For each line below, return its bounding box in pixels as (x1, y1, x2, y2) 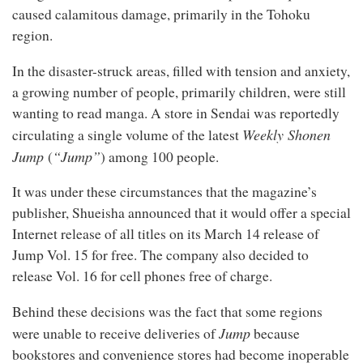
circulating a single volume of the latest (12, 125, 242, 144)
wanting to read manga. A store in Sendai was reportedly (12, 103, 340, 122)
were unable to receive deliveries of (12, 323, 219, 343)
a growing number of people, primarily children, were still (12, 82, 346, 101)
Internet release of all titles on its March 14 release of (12, 224, 319, 243)
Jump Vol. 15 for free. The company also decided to (12, 246, 309, 264)
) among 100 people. (100, 147, 219, 166)
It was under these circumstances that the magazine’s (12, 182, 317, 201)
